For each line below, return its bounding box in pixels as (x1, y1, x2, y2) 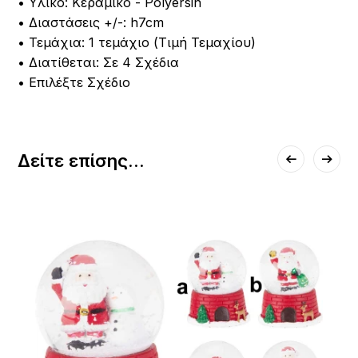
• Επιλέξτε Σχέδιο (18, 74, 131, 90)
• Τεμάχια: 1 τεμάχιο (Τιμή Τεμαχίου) (18, 34, 257, 50)
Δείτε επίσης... (18, 149, 145, 171)
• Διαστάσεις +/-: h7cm (18, 14, 165, 30)
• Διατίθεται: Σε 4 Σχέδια (18, 54, 180, 70)
